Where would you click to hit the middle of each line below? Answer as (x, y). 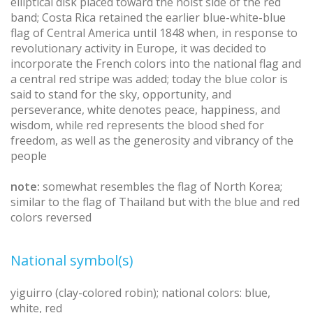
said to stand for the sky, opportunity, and (121, 94)
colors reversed (51, 217)
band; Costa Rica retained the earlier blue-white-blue (148, 17)
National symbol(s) (72, 260)
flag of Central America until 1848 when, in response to (154, 32)
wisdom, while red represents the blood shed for (137, 125)
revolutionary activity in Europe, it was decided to (138, 48)
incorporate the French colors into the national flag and (156, 63)
